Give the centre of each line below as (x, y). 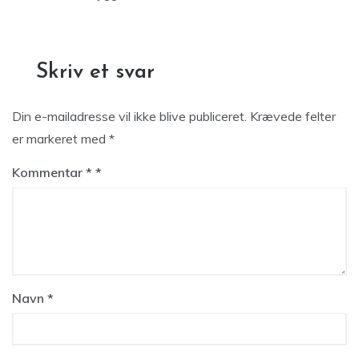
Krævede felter (293, 116)
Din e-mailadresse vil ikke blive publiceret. (129, 116)
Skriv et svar (95, 73)
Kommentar (49, 172)
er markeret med (61, 139)
